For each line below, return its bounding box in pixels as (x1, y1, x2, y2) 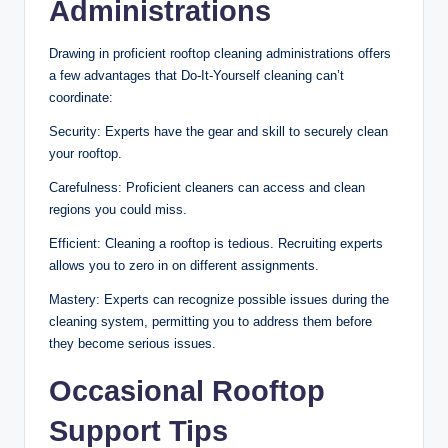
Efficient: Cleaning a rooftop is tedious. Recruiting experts (49, 235, 383, 251)
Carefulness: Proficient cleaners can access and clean (49, 179, 365, 195)
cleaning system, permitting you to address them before (49, 313, 372, 329)
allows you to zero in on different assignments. (49, 257, 319, 273)
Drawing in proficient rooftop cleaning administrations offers (49, 45, 391, 61)
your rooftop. (49, 145, 122, 161)
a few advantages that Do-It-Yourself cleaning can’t (49, 67, 344, 83)
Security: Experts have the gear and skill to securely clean (49, 123, 388, 139)
